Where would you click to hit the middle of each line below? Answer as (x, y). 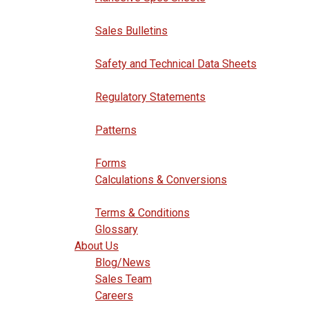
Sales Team (123, 279)
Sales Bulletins (131, 31)
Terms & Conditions (142, 213)
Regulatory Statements (150, 97)
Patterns (116, 130)
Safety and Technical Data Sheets (176, 64)
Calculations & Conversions (161, 180)
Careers (114, 296)
